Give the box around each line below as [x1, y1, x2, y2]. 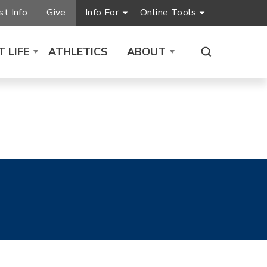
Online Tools [139, 6, 197, 19]
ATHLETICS [48, 44, 108, 59]
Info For [85, 6, 119, 19]
